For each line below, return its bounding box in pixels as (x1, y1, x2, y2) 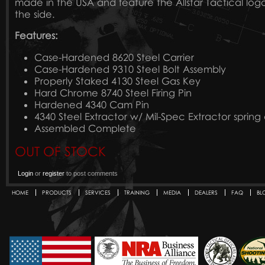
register (43, 169, 65, 177)
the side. (15, 8, 55, 20)
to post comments (64, 169, 118, 177)
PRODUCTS (42, 189, 72, 196)
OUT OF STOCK (15, 143, 106, 159)
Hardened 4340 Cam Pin (34, 98, 149, 111)
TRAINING (124, 189, 150, 196)
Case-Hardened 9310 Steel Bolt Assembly (34, 63, 226, 75)
